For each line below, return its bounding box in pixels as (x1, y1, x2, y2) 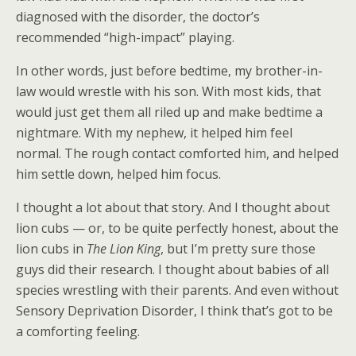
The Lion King (87, 240, 161, 257)
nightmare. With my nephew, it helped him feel (16, 124, 292, 141)
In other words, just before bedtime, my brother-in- (16, 62, 323, 79)
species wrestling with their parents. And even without (16, 281, 339, 299)
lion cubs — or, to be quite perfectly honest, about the (16, 219, 339, 237)
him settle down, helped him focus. (16, 165, 221, 183)
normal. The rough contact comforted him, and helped (16, 145, 339, 162)
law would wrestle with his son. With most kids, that (16, 83, 321, 100)
